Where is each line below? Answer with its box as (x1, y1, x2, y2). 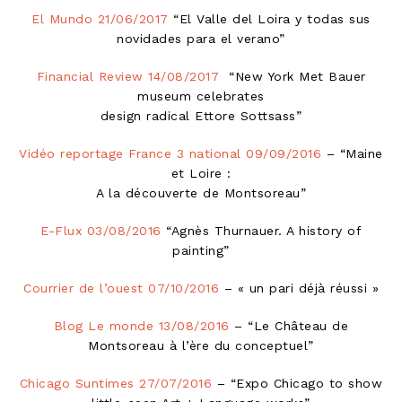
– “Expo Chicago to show (212, 375, 383, 390)
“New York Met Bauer (219, 68, 366, 83)
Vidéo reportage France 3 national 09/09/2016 (19, 145, 322, 161)
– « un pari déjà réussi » (219, 280, 379, 295)
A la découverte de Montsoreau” (96, 185, 306, 200)
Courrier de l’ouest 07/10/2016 (23, 280, 219, 295)
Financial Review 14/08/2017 (36, 68, 219, 83)
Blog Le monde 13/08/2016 (53, 318, 230, 333)
